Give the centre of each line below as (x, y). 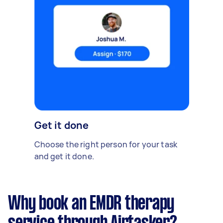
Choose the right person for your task (106, 144)
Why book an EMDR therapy (91, 204)
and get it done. (64, 156)
